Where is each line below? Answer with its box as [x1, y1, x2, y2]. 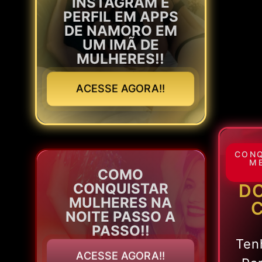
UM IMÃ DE [82, 36, 159, 54]
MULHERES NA [69, 194, 173, 212]
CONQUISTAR [73, 180, 168, 198]
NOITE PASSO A [65, 208, 176, 226]
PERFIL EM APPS [63, 8, 178, 26]
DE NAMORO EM [64, 22, 177, 40]
